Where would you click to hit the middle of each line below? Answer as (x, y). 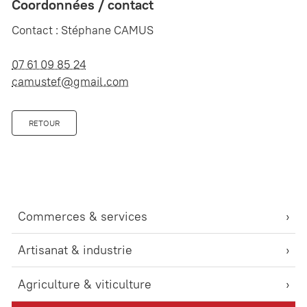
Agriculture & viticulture (85, 284)
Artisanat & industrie (75, 250)
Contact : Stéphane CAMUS (83, 30)
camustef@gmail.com (70, 81)
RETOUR (44, 123)
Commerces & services (83, 216)
